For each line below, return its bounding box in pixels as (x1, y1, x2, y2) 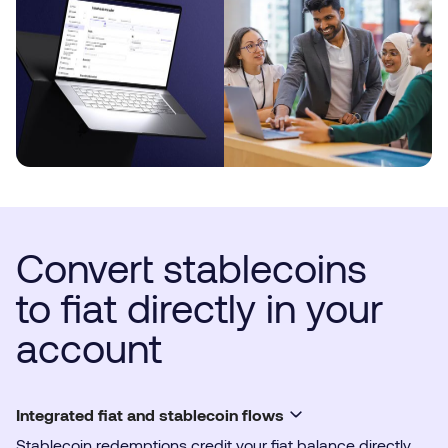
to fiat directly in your (16, 283, 383, 332)
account (16, 323, 162, 372)
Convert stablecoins (16, 243, 367, 292)
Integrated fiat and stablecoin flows (16, 404, 284, 424)
